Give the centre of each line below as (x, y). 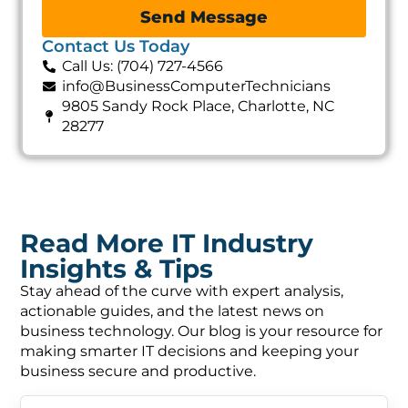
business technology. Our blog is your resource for (202, 321)
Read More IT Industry (167, 234)
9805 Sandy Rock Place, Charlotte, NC (199, 96)
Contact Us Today (115, 36)
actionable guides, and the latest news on (173, 301)
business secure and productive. (138, 362)
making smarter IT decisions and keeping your (190, 342)
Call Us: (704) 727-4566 (143, 56)
